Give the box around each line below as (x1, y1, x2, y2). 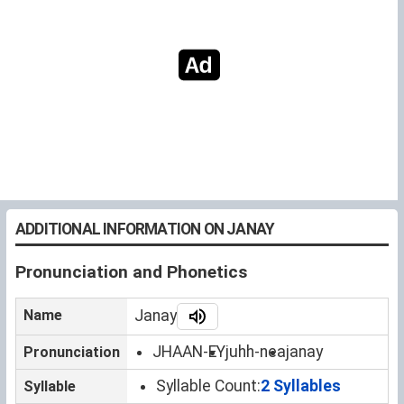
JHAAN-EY (152, 342, 225, 361)
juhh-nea (225, 342, 286, 361)
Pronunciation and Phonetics (15, 261, 247, 282)
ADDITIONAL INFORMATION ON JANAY (15, 219, 275, 238)
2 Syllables (261, 376, 341, 395)
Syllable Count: (156, 376, 261, 395)
